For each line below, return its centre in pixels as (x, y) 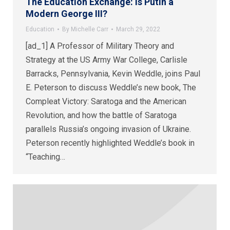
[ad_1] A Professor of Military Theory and (100, 46)
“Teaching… (45, 157)
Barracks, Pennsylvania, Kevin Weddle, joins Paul (113, 73)
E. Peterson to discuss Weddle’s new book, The (111, 87)
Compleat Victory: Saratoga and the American (106, 101)
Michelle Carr (90, 29)
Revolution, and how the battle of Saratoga (101, 115)
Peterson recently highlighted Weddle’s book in (110, 143)
